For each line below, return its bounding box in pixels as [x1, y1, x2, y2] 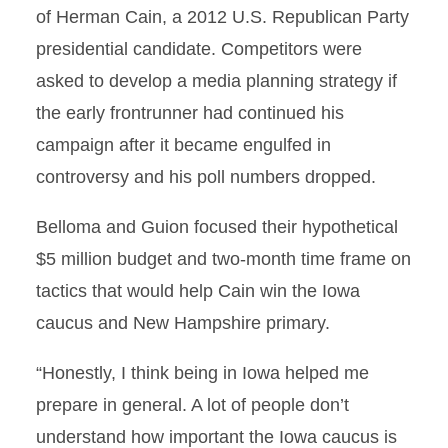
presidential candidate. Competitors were [36, 39, 362, 59]
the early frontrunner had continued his [36, 103, 344, 123]
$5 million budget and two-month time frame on [36, 249, 411, 269]
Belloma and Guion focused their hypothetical [36, 217, 398, 237]
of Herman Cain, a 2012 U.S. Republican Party [36, 7, 409, 27]
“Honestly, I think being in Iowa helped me [36, 363, 369, 383]
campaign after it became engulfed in [36, 135, 331, 155]
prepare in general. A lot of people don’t [36, 395, 349, 415]
